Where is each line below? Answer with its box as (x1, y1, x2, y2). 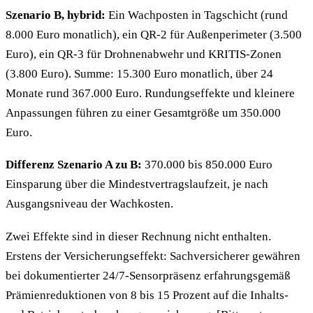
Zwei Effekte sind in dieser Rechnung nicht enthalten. (6, 229, 271, 243)
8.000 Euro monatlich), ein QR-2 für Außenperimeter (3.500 (6, 27, 302, 41)
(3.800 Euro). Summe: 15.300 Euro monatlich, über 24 (6, 66, 273, 80)
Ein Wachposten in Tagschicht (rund (105, 8, 288, 22)
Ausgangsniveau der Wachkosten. (6, 197, 173, 211)
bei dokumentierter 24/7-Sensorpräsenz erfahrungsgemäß (6, 268, 291, 282)
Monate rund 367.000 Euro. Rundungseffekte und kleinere (6, 86, 295, 100)
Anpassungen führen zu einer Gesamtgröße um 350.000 (6, 105, 281, 119)
